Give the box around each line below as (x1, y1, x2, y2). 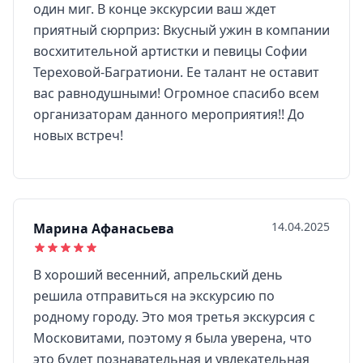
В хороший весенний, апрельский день (33, 266, 283, 284)
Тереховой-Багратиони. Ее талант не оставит (33, 63, 319, 81)
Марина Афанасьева (33, 220, 174, 237)
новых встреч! (33, 126, 123, 144)
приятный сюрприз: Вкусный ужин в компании (33, 21, 330, 39)
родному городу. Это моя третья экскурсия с (33, 308, 315, 326)
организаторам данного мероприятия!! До (33, 105, 305, 123)
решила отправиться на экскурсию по (33, 287, 275, 305)
